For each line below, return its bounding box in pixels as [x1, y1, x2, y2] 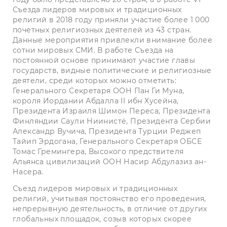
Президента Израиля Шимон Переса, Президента [13, 106, 210, 116]
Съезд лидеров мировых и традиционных [13, 184, 178, 193]
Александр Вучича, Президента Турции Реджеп [13, 126, 201, 136]
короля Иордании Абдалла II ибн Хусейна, [13, 96, 179, 105]
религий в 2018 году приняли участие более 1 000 [13, 15, 210, 24]
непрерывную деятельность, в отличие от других [13, 204, 207, 213]
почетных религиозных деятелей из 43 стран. [13, 25, 192, 34]
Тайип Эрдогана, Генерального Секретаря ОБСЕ [13, 136, 202, 146]
